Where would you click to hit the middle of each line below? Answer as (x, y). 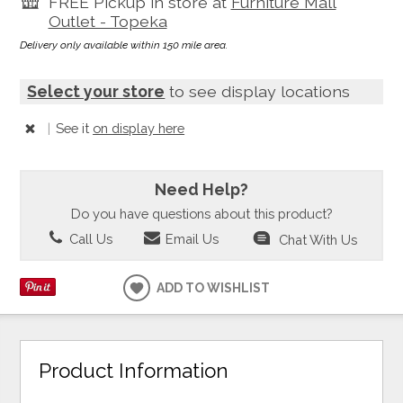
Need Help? (201, 189)
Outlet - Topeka (107, 21)
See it (75, 128)
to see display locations (258, 91)
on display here (139, 128)
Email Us (190, 238)
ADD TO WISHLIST (214, 287)
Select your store (96, 91)
